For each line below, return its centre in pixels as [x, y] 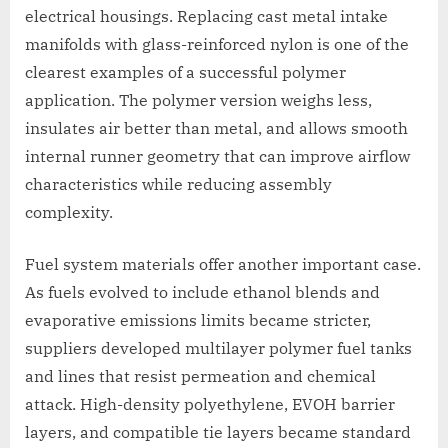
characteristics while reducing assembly [178, 184]
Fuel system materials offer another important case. [223, 264]
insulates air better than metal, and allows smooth [216, 128]
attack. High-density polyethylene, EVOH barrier [210, 404]
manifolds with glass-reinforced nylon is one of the [217, 44]
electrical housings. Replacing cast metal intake [206, 16]
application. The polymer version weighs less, [198, 100]
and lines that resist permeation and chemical [200, 376]
